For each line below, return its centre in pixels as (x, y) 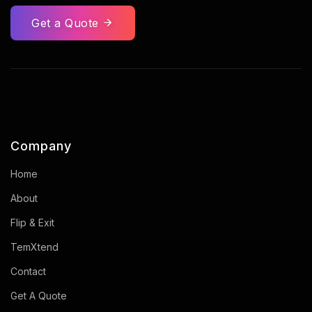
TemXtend (34, 247)
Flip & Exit (32, 222)
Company (41, 146)
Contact (28, 271)
